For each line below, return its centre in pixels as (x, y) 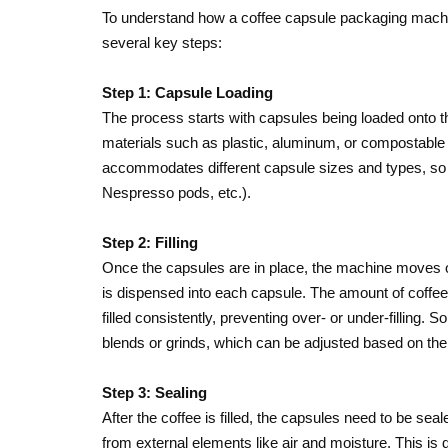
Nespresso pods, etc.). (176, 192)
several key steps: (162, 42)
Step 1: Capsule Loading (187, 92)
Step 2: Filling (150, 242)
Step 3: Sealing (154, 392)
